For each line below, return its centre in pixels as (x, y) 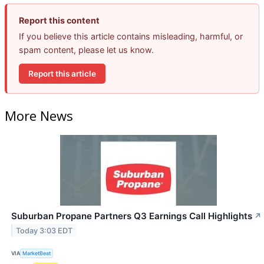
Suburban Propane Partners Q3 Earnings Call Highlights (132, 216)
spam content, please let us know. (86, 50)
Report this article (62, 73)
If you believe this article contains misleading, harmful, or (131, 37)
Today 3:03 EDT (44, 230)
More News (39, 115)
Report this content (59, 21)
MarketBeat (37, 253)
